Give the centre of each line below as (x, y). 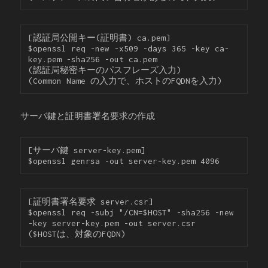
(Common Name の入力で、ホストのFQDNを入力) (125, 81)
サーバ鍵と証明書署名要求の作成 (88, 116)
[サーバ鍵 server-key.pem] (87, 150)
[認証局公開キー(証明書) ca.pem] (100, 38)
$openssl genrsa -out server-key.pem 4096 (124, 161)
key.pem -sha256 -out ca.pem (93, 60)
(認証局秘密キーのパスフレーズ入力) (105, 70)
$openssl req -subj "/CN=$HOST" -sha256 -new (131, 213)
